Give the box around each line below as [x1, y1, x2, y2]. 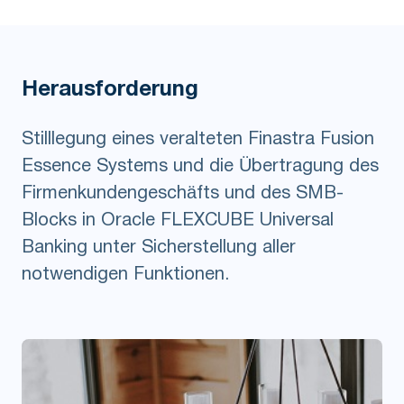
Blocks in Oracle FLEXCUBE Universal [22, 213, 334, 230]
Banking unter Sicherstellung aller [22, 240, 296, 257]
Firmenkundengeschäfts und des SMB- [22, 186, 344, 203]
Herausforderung [22, 80, 198, 101]
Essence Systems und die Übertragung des [22, 159, 379, 176]
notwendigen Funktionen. [22, 267, 229, 284]
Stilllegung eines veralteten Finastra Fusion [22, 132, 374, 149]
